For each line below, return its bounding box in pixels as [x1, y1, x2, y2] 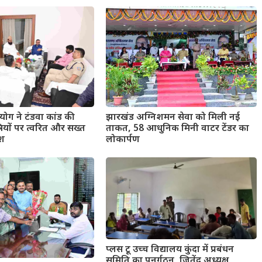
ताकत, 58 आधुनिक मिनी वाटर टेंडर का [105, 122, 249, 135]
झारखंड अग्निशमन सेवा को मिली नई [105, 111, 240, 124]
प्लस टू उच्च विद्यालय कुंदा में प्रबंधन [105, 243, 234, 256]
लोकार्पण [105, 133, 140, 146]
